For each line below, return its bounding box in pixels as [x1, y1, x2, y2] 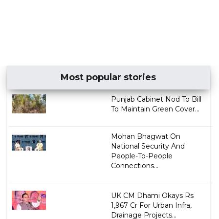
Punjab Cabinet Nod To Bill [110, 95, 201, 104]
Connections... [110, 161, 158, 171]
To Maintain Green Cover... [110, 105, 199, 114]
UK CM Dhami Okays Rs [110, 191, 194, 200]
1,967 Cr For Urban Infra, [110, 201, 192, 210]
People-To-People [110, 152, 173, 161]
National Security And [110, 142, 185, 151]
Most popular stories [61, 72, 156, 83]
